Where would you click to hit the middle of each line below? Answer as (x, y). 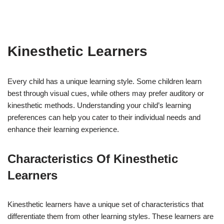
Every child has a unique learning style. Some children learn (104, 81)
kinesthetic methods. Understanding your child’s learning (99, 105)
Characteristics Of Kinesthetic (93, 158)
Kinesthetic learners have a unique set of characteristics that (105, 204)
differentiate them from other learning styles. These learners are (110, 216)
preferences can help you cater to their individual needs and (104, 117)
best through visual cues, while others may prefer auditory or (106, 93)
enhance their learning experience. (63, 129)
